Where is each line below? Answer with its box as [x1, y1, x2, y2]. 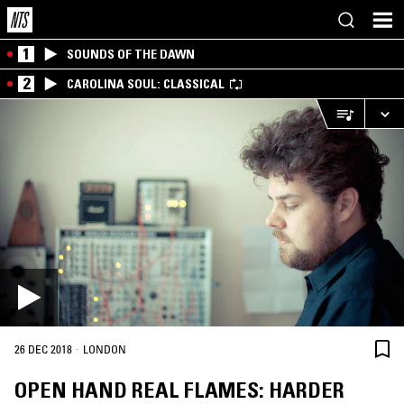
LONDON [83, 342, 126, 357]
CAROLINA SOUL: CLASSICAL [67, 76, 225, 92]
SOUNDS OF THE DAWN [67, 46, 195, 62]
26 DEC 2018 [14, 342, 72, 357]
